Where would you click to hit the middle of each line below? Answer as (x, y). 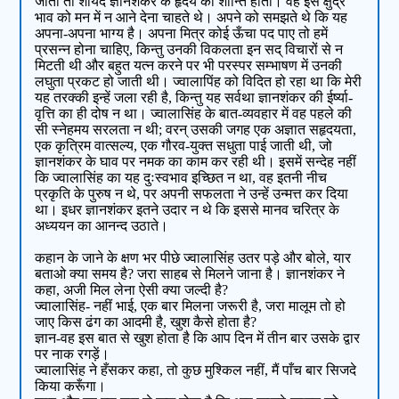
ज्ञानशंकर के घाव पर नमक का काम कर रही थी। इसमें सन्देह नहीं (196, 162)
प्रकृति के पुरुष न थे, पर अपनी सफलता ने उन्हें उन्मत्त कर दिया (192, 194)
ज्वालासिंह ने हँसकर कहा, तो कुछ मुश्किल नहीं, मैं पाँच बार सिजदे (196, 370)
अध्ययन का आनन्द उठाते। (102, 226)
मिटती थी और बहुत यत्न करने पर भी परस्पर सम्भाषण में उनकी (189, 66)
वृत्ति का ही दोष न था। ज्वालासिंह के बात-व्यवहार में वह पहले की (194, 114)
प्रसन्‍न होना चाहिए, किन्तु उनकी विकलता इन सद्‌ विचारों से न (189, 50)
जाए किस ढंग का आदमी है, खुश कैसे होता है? (146, 322)
